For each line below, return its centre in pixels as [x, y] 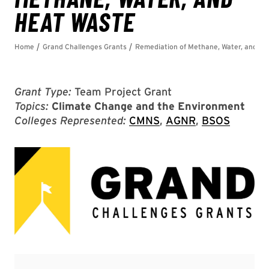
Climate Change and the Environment [148, 106]
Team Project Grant [122, 92]
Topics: [32, 106]
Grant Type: [43, 92]
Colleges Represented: [70, 120]
